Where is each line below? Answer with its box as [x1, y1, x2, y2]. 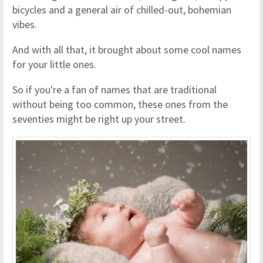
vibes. [12, 17, 39, 31]
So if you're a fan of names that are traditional [12, 82, 217, 96]
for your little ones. [12, 57, 96, 71]
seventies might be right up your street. [12, 112, 190, 126]
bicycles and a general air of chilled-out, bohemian [12, 2, 231, 16]
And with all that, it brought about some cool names [12, 42, 241, 56]
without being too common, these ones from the [12, 97, 228, 111]
